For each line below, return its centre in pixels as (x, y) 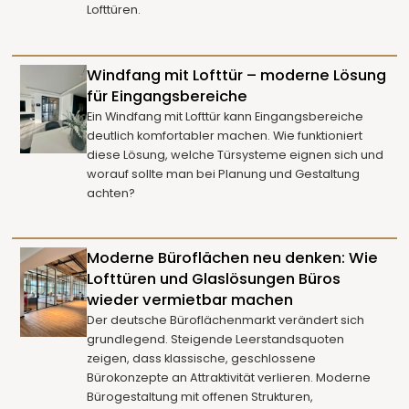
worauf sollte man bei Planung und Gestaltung (224, 173)
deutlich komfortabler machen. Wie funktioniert (225, 135)
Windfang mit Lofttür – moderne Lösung (237, 75)
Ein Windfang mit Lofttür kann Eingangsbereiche (225, 116)
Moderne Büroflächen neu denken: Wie (233, 258)
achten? (111, 193)
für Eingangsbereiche (168, 96)
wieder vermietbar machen (190, 300)
